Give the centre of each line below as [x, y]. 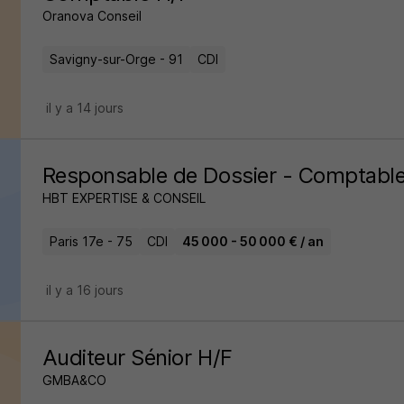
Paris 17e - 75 [91, 241]
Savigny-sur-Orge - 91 [116, 59]
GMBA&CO [74, 380]
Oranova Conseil [92, 16]
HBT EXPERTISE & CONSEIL [124, 198]
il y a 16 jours [84, 290]
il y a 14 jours [84, 108]
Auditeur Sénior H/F [137, 358]
